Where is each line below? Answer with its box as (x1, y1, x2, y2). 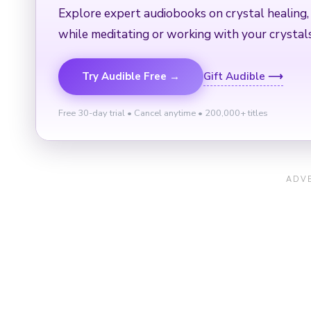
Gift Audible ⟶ (203, 69, 283, 83)
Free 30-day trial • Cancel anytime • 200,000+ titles (58, 106, 268, 119)
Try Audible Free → (82, 69, 180, 83)
